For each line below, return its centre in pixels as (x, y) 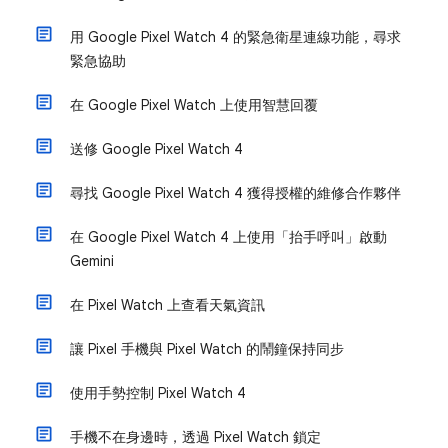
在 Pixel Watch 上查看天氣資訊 (167, 305)
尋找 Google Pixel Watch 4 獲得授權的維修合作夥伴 (235, 193)
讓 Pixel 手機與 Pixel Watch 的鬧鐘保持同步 (207, 349)
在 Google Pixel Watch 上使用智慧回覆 (194, 105)
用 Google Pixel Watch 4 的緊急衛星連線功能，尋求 (235, 37)
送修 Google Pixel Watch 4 (156, 149)
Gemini (92, 261)
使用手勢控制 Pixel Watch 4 (158, 393)
